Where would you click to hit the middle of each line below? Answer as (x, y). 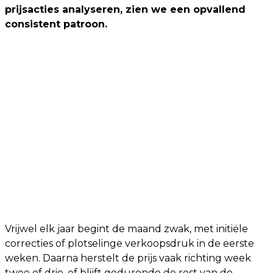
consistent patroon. (56, 24)
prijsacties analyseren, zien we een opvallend (125, 9)
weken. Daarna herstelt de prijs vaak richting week (128, 258)
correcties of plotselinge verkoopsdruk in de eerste (129, 243)
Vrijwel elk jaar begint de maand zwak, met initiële (126, 229)
